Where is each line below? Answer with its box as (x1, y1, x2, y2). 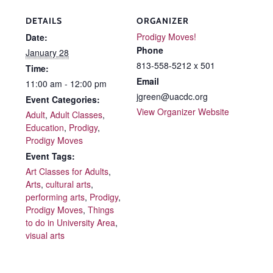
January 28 (26, 46, 69, 59)
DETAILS (26, 15, 62, 27)
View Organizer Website (136, 105, 229, 118)
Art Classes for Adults (26, 165, 108, 178)
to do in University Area (26, 216, 115, 229)
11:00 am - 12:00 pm (26, 77, 107, 90)
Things (88, 204, 114, 216)
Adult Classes (50, 108, 102, 121)
